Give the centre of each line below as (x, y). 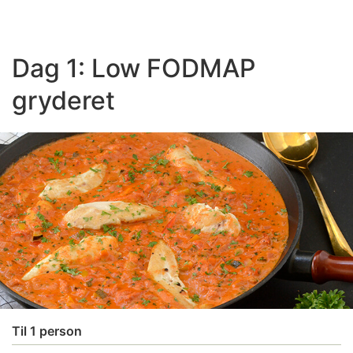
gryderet (63, 100)
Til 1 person (47, 331)
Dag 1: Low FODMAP (134, 68)
